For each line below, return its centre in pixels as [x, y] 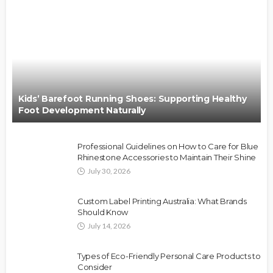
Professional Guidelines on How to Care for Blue [168, 146]
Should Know [103, 212]
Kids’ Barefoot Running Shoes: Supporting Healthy [133, 98]
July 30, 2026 [109, 171]
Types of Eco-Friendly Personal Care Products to [169, 256]
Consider [95, 267]
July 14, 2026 [109, 225]
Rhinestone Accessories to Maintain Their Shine [167, 157]
